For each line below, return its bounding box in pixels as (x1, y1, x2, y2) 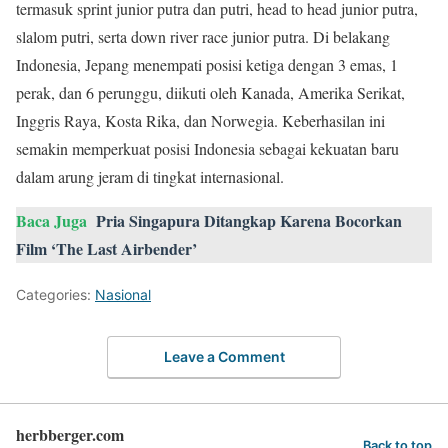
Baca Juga (16, 208, 87, 232)
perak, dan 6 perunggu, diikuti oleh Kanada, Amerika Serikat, (16, 81, 405, 103)
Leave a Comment (163, 348, 285, 366)
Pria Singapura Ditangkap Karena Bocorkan (96, 208, 402, 232)
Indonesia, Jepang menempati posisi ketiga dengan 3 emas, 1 (16, 53, 398, 75)
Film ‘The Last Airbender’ (16, 236, 197, 260)
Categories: (16, 285, 95, 303)
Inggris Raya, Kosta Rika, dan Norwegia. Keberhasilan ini (16, 109, 385, 131)
